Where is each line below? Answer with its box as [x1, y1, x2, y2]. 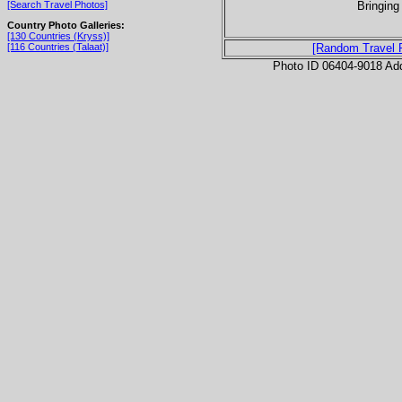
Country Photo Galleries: [7, 19, 125, 31]
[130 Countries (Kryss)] [7, 30, 109, 41]
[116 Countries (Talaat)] [7, 40, 109, 52]
